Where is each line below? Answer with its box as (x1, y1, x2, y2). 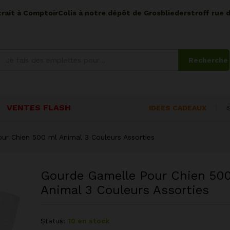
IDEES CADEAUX (149, 103, 206, 112)
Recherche (188, 55, 228, 64)
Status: (40, 216, 65, 225)
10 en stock (67, 216, 109, 225)
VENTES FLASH (7, 102, 71, 112)
